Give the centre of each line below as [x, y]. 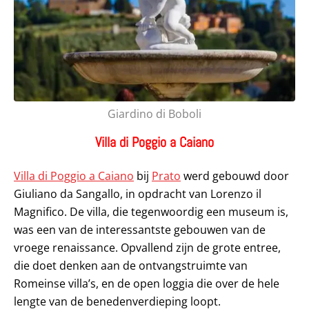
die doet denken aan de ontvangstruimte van [131, 266]
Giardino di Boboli [154, 114]
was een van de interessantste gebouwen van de [140, 230]
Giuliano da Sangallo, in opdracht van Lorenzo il [138, 194]
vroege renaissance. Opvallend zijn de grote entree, [147, 248]
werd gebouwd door [235, 176]
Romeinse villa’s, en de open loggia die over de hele [147, 284]
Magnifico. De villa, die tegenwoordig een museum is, [151, 212]
